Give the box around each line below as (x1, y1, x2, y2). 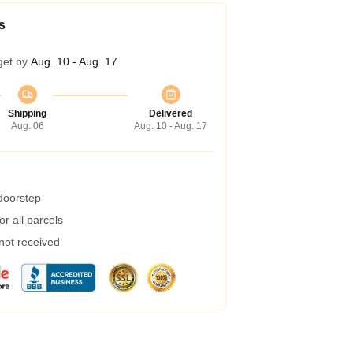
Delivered (149, 108, 192, 119)
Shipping (8, 108, 46, 119)
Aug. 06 (10, 121, 44, 132)
